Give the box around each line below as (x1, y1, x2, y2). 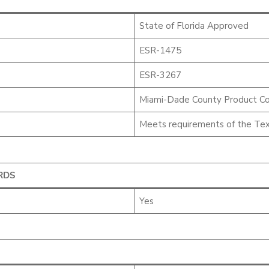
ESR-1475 (139, 44, 181, 57)
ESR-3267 (139, 69, 181, 82)
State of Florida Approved (139, 20, 249, 32)
